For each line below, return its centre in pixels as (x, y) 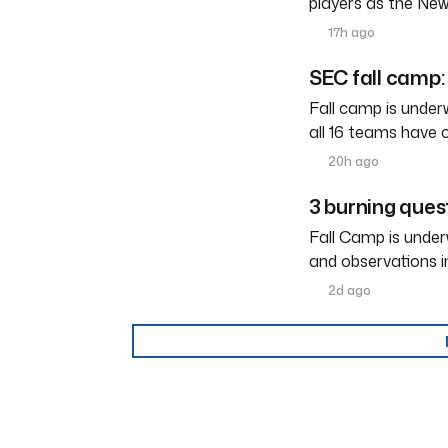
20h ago (352, 161)
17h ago (350, 32)
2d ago (348, 290)
